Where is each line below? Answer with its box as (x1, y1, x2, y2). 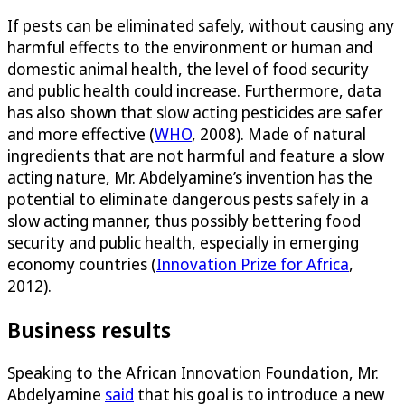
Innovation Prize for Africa (156, 252, 349, 275)
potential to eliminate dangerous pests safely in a (7, 187, 369, 210)
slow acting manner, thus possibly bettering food (7, 209, 361, 231)
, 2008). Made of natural (192, 122, 366, 145)
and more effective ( (7, 122, 155, 145)
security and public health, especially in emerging (7, 231, 359, 253)
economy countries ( (7, 252, 156, 275)
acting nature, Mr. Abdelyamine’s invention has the (7, 165, 372, 188)
